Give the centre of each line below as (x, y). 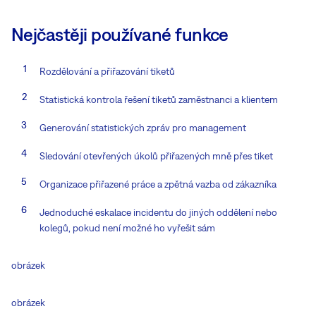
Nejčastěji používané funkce (120, 34)
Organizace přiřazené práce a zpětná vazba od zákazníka (158, 184)
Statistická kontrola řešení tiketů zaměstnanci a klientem (159, 99)
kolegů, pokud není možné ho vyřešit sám (127, 227)
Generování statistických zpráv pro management (143, 127)
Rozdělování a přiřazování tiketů (107, 71)
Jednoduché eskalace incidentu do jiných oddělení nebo (158, 212)
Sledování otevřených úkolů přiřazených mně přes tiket (156, 156)
